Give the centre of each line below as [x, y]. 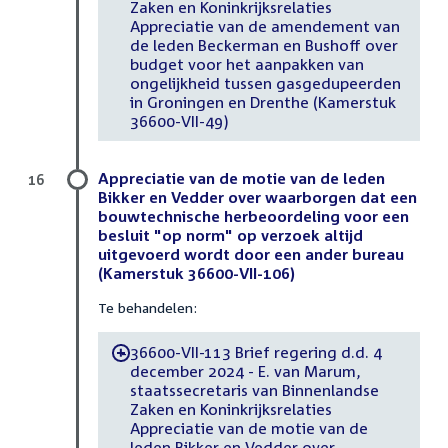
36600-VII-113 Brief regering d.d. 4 [256, 351]
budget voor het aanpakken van [246, 63]
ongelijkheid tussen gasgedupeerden [265, 82]
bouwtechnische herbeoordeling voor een [253, 216]
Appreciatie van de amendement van [264, 25]
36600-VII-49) [179, 120]
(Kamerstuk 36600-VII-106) [196, 273]
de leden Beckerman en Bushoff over [263, 44]
